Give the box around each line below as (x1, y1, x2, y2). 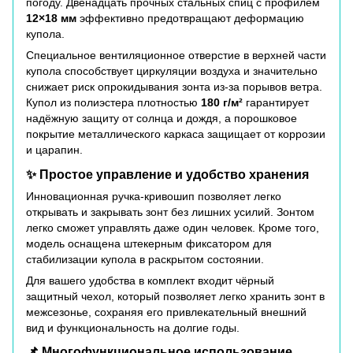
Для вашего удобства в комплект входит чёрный (26, 273, 274, 287)
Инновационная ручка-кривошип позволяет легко (26, 189, 281, 203)
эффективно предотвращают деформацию (76, 11, 304, 24)
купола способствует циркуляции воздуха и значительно (26, 64, 318, 77)
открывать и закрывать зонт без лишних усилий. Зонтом (26, 205, 314, 218)
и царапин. (26, 143, 83, 156)
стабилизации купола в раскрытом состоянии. (26, 252, 264, 266)
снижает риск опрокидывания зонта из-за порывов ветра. (26, 80, 322, 93)
